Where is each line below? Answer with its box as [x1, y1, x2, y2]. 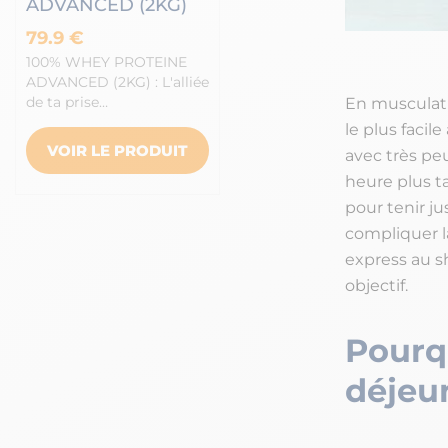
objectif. [344, 276, 408, 296]
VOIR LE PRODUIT [47, 140, 188, 160]
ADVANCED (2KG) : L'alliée [26, 73, 209, 91]
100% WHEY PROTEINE [26, 53, 187, 71]
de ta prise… [26, 93, 108, 111]
